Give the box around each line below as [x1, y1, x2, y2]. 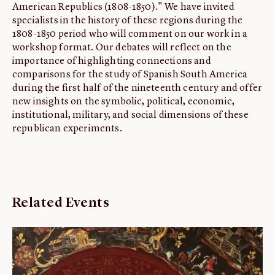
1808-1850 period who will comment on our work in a [12, 29, 248, 39]
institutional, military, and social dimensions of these [12, 110, 249, 120]
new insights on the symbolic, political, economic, [12, 97, 235, 107]
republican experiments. [12, 124, 122, 134]
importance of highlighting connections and [12, 56, 211, 66]
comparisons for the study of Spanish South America [12, 70, 248, 80]
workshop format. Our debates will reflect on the [12, 43, 231, 53]
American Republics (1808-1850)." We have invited [12, 2, 234, 12]
